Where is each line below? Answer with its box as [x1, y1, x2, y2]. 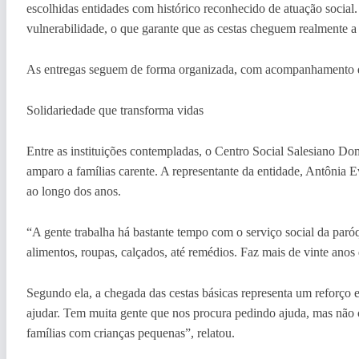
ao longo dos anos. [26, 184, 121, 198]
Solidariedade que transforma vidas [26, 103, 204, 117]
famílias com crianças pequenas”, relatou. [26, 325, 235, 340]
